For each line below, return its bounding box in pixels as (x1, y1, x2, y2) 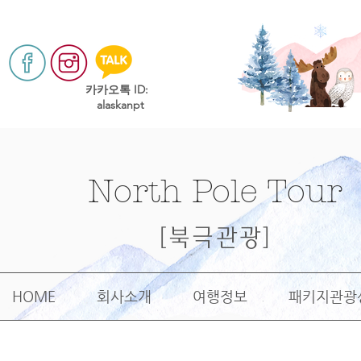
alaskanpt (96, 98, 147, 112)
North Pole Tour (87, 172, 342, 210)
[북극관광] (158, 226, 271, 250)
